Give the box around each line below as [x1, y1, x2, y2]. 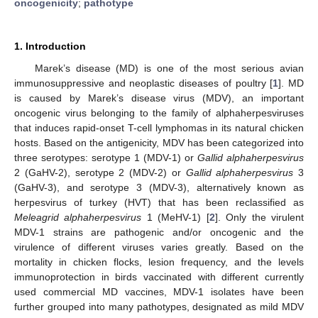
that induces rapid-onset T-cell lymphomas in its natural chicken [14, 121, 304, 133]
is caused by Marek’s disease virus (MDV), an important [14, 92, 304, 104]
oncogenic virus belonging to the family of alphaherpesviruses [14, 106, 304, 119]
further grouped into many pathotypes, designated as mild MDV [14, 300, 304, 312]
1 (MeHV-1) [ [141, 211, 209, 223]
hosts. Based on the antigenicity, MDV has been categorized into [14, 136, 304, 148]
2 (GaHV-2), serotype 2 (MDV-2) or [14, 166, 186, 178]
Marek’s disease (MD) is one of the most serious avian [34, 62, 304, 74]
